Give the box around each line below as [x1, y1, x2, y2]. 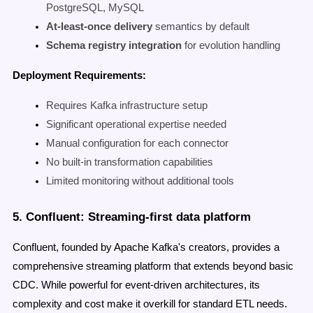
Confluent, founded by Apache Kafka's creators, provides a [13, 242, 279, 254]
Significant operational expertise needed [46, 118, 226, 130]
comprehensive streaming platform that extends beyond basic [13, 261, 293, 272]
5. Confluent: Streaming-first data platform [13, 210, 251, 224]
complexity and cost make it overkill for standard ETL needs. [13, 298, 287, 310]
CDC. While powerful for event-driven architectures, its [13, 279, 260, 291]
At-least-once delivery [46, 20, 152, 32]
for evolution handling [182, 39, 280, 51]
